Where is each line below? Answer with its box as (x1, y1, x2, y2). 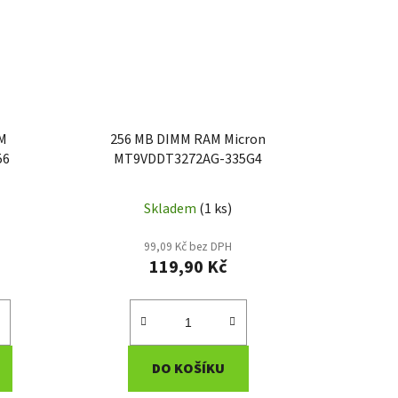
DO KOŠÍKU (151, 358, 225, 378)
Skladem (144, 198, 200, 219)
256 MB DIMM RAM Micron (110, 129, 267, 149)
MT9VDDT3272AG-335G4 (114, 148, 263, 169)
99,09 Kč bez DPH (144, 237, 233, 255)
